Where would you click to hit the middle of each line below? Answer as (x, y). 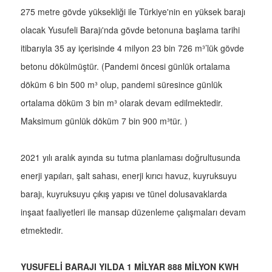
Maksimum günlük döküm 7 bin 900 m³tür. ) (104, 121)
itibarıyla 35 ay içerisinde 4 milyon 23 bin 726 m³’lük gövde (132, 48)
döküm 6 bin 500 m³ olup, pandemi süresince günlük (121, 85)
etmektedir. (42, 230)
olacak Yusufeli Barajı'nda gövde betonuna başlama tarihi (130, 30)
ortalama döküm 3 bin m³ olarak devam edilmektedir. (122, 103)
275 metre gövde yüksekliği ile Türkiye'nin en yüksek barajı (133, 12)
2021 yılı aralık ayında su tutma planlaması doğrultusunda (131, 158)
